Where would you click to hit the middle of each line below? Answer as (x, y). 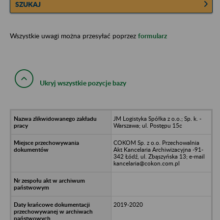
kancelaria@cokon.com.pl (146, 163)
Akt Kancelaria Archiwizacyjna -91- (158, 149)
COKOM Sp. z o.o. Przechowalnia (156, 142)
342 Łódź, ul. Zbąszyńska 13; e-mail (159, 156)
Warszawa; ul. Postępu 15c (148, 125)
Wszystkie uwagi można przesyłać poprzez (74, 35)
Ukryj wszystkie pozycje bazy (83, 82)
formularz (152, 35)
